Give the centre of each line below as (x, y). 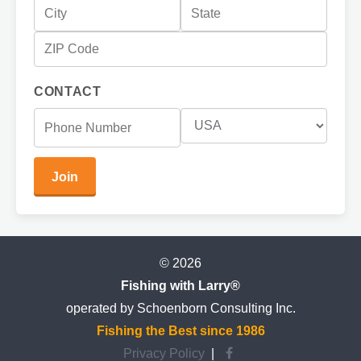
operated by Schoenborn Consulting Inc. (180, 308)
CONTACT (68, 91)
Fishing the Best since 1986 (180, 331)
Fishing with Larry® (180, 286)
